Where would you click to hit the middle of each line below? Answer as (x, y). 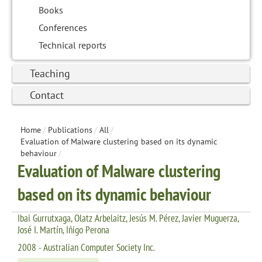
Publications (70, 130)
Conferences (63, 27)
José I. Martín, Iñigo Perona (63, 230)
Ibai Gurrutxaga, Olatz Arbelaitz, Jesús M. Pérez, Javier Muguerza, (128, 218)
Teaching (50, 73)
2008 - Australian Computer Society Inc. (86, 247)
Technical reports (73, 45)
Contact (47, 95)
